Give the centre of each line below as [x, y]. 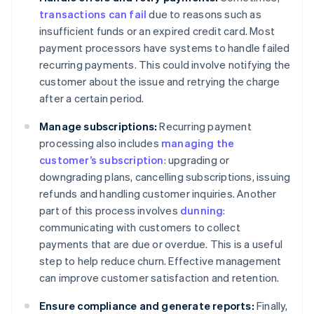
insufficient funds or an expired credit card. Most [157, 31]
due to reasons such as [204, 14]
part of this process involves [110, 211]
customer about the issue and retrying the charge [160, 82]
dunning [202, 211]
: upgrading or [197, 160]
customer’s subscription [102, 160]
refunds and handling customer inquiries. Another [158, 194]
